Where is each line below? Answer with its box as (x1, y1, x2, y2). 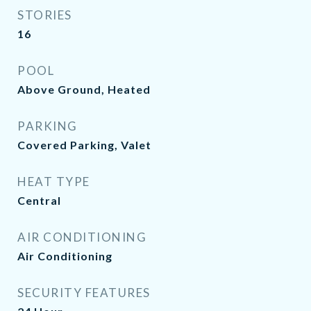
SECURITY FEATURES (17, 285, 151, 300)
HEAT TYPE (17, 174, 90, 189)
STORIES (17, 8, 72, 22)
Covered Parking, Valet (17, 138, 151, 151)
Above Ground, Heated (17, 83, 151, 96)
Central (17, 194, 61, 207)
